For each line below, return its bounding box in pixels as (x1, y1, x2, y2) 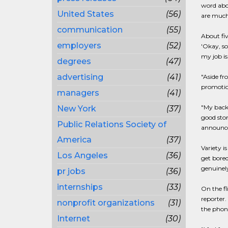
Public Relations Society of (57, 120, 166, 129)
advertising (57, 72, 103, 82)
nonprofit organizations (57, 198, 155, 208)
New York (57, 104, 96, 113)
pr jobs (57, 166, 85, 176)
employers (57, 41, 101, 50)
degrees (57, 56, 91, 66)
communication (57, 25, 123, 35)
